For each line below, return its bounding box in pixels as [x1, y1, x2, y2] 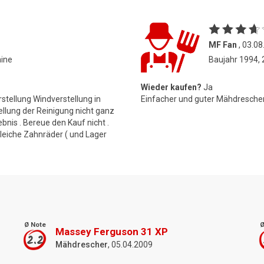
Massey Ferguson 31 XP [55, 225, 168, 237]
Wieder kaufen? [141, 82, 202, 92]
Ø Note [24, 220, 46, 229]
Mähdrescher [55, 239, 108, 249]
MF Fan [209, 39, 237, 49]
